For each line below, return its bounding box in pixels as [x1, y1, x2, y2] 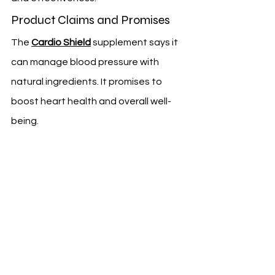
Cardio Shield [31, 37, 91, 48]
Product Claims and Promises [11, 12, 170, 28]
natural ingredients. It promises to [11, 77, 164, 87]
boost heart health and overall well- [11, 96, 171, 107]
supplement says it [91, 37, 180, 48]
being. [11, 116, 39, 126]
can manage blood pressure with [11, 57, 161, 68]
